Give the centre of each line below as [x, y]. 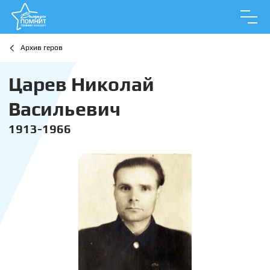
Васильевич [64, 109]
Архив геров [42, 48]
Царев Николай [81, 84]
